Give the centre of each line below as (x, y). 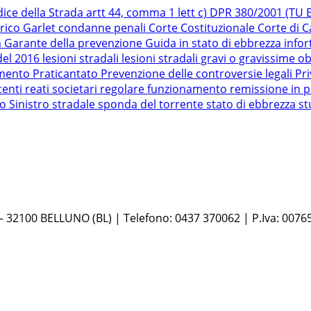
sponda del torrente (152, 104)
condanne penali (103, 28)
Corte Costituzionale (203, 28)
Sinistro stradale (53, 104)
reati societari (62, 89)
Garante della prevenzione (75, 43)
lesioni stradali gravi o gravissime (210, 59)
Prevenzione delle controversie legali (198, 74)
